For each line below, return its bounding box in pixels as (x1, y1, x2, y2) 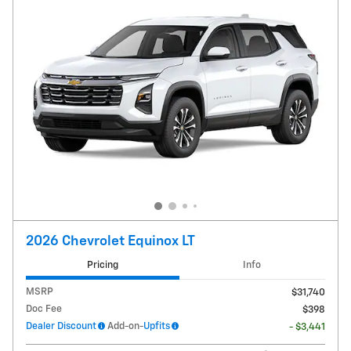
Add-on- (105, 321, 143, 332)
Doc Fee (26, 304, 62, 315)
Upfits (143, 321, 170, 332)
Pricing (86, 259, 118, 270)
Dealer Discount (26, 321, 96, 332)
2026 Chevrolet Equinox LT (26, 233, 195, 248)
